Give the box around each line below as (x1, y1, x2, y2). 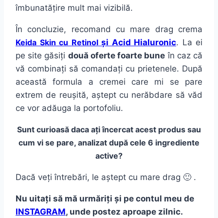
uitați (29, 194, 51, 204)
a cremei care (82, 77, 155, 87)
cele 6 (128, 138, 155, 148)
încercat (102, 125, 133, 135)
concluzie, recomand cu (22, 24, 130, 35)
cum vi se (18, 138, 56, 148)
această (16, 77, 47, 87)
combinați (28, 64, 66, 74)
